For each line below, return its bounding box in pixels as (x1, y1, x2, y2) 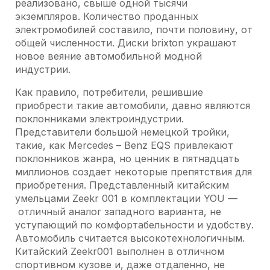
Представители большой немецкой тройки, (15, 126, 230, 138)
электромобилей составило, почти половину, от (15, 24, 253, 36)
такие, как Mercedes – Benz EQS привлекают (15, 139, 233, 151)
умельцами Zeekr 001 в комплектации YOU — (15, 192, 237, 204)
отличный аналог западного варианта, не (15, 206, 221, 218)
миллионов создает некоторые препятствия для (15, 166, 252, 178)
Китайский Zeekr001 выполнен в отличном (15, 245, 224, 257)
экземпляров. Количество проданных (15, 10, 198, 22)
